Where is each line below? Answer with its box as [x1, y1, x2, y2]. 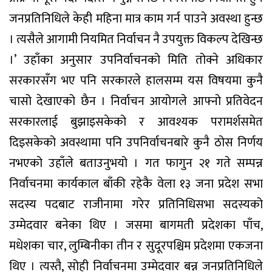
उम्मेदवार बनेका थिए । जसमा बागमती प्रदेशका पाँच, [9, 214, 263, 236]
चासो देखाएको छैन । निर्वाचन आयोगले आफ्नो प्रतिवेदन [9, 90, 263, 112]
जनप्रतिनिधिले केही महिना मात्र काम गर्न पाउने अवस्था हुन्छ [9, 8, 263, 29]
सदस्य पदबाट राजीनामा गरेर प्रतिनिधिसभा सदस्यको [9, 194, 263, 215]
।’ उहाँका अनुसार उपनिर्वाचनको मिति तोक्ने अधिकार [9, 49, 263, 70]
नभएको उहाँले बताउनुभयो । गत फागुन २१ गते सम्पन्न [9, 152, 263, 174]
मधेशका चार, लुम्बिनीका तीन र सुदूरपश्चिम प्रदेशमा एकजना [9, 235, 263, 256]
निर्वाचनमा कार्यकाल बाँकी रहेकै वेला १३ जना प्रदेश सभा [9, 173, 263, 194]
